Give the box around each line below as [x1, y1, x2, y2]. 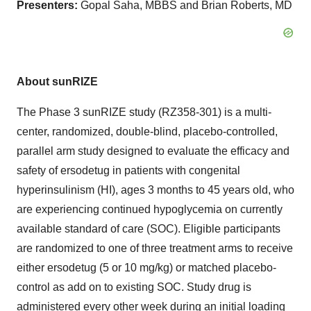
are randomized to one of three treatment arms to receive [17, 242, 293, 254]
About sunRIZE [17, 76, 98, 87]
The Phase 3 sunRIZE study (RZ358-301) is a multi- [17, 106, 271, 118]
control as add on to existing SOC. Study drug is [17, 281, 251, 293]
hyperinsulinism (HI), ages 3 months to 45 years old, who [17, 184, 294, 196]
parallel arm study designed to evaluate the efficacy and [17, 145, 289, 157]
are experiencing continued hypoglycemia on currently [17, 203, 283, 215]
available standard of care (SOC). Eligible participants [17, 223, 280, 235]
